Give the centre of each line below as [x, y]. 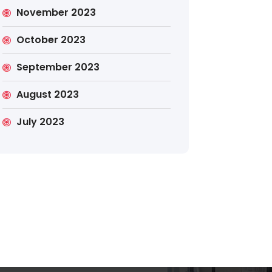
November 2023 [56, 13]
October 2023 [51, 40]
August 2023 [47, 95]
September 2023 [58, 67]
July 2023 [40, 122]
